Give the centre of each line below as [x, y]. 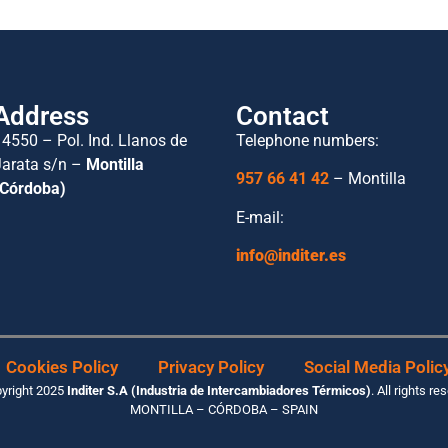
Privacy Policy [211, 366]
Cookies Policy [62, 366]
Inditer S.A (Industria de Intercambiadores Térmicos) [219, 390]
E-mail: [260, 217]
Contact [282, 115]
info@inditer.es [291, 255]
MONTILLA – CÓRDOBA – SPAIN [224, 409]
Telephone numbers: [307, 140]
